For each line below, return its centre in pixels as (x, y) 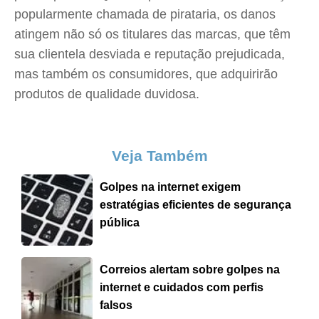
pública (120, 223)
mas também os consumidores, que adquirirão (146, 74)
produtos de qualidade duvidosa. (107, 94)
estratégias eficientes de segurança (195, 205)
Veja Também (159, 156)
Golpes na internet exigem (170, 187)
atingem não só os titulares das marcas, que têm (152, 34)
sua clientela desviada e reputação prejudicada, (150, 54)
